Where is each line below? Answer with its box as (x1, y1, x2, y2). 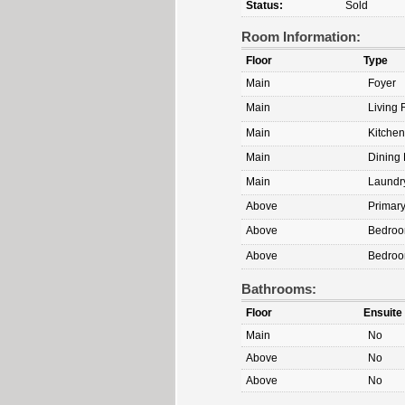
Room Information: (241, 29, 361, 45)
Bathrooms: (241, 280, 316, 297)
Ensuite (363, 306, 402, 319)
